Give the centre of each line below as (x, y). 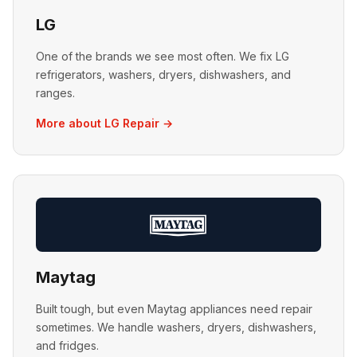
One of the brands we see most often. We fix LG (163, 56)
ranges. (55, 93)
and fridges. (67, 345)
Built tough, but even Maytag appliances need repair (174, 309)
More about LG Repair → (104, 123)
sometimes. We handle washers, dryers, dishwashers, (176, 327)
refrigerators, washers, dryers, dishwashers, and (163, 75)
